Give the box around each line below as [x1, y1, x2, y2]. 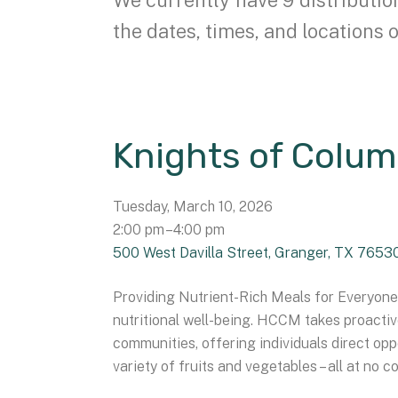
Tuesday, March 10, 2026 [113, 197, 273, 215]
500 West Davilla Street [113, 243, 268, 261]
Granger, [275, 243, 334, 261]
